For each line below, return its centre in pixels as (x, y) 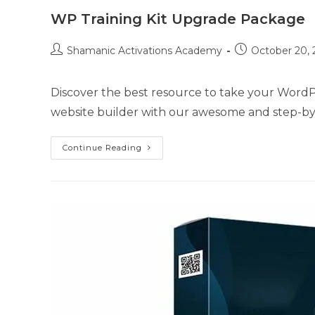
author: (67, 64)
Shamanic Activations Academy (144, 51)
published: (259, 64)
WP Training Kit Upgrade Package (178, 19)
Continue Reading (102, 148)
